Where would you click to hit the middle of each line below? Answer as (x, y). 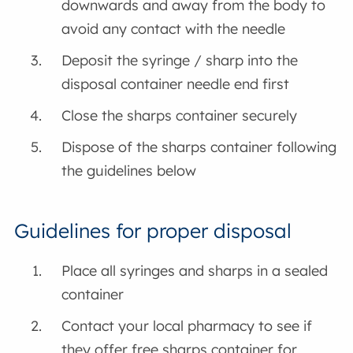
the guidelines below (129, 170)
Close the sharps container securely (180, 115)
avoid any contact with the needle (174, 28)
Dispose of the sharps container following (199, 147)
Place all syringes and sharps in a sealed (195, 270)
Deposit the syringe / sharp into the (180, 60)
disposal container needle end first (176, 84)
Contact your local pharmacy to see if (187, 325)
